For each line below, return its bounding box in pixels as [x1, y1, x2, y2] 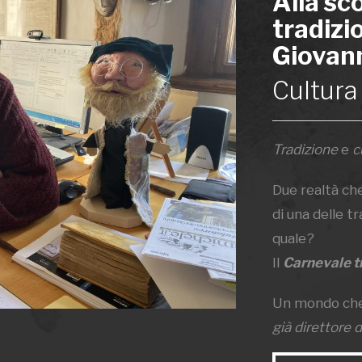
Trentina [271, 343, 329, 360]
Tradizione [271, 141, 338, 158]
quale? [271, 230, 314, 246]
